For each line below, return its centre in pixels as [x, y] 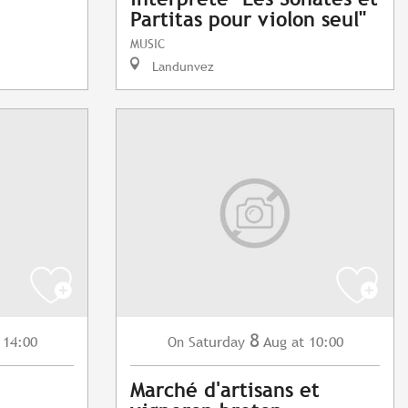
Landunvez [181, 66]
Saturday [216, 342]
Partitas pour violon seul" [248, 20]
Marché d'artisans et [225, 391]
